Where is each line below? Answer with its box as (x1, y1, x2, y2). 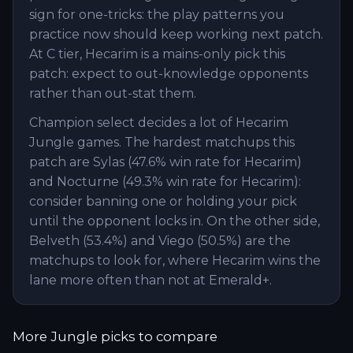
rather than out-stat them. (29, 86, 196, 101)
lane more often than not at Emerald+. (29, 273, 272, 288)
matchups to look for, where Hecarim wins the (29, 253, 321, 268)
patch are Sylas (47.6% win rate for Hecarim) (29, 154, 302, 169)
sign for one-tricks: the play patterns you (29, 7, 284, 22)
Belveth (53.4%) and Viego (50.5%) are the (29, 233, 291, 248)
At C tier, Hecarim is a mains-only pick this (29, 46, 285, 61)
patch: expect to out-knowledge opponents (29, 66, 308, 81)
